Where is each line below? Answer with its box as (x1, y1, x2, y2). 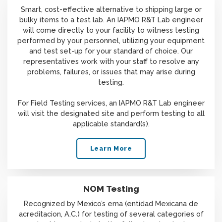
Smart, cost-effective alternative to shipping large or (20, 4, 202, 13)
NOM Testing (83, 184, 139, 194)
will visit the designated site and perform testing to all (17, 109, 205, 117)
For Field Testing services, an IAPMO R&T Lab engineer (17, 98, 205, 107)
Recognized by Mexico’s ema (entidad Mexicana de (24, 199, 198, 208)
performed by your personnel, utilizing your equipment (17, 36, 205, 45)
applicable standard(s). (72, 119, 150, 128)
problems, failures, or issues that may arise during (27, 67, 195, 76)
